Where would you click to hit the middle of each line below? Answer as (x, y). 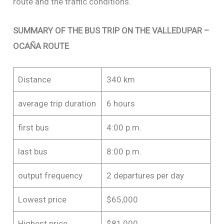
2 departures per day (145, 175)
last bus (32, 151)
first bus (33, 127)
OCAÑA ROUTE (41, 46)
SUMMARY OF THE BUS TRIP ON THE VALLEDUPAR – (111, 30)
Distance (34, 79)
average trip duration (57, 103)
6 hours (120, 103)
